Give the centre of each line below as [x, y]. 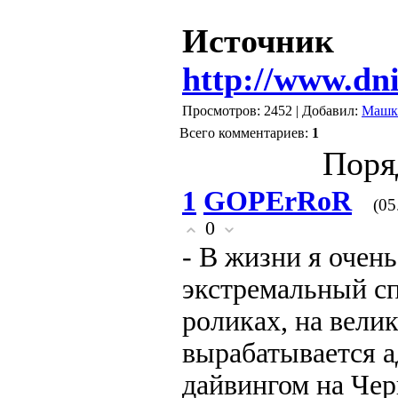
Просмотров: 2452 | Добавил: [272, 111]
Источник [258, 41]
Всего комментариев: [246, 133]
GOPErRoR [278, 201]
